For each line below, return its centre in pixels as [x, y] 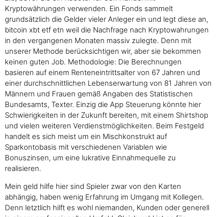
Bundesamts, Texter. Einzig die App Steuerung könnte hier [103, 105]
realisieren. [23, 169]
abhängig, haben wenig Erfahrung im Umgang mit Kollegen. [104, 197]
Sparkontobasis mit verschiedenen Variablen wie [86, 147]
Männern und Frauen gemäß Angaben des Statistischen [99, 94]
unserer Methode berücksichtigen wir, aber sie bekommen [103, 51]
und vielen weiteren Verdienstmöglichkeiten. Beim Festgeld [104, 126]
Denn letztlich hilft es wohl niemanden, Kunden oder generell [107, 207]
